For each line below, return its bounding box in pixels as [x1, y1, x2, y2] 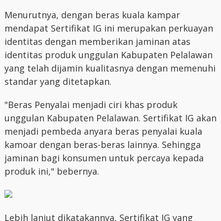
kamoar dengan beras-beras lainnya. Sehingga [4, 139, 201, 150]
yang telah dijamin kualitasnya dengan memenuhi [4, 62, 216, 74]
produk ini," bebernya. [4, 165, 99, 177]
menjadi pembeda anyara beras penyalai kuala [4, 125, 202, 137]
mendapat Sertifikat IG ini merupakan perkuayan [4, 22, 213, 34]
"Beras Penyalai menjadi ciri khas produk [4, 99, 178, 110]
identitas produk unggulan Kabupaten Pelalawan [4, 49, 213, 61]
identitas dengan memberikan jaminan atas [4, 36, 190, 47]
